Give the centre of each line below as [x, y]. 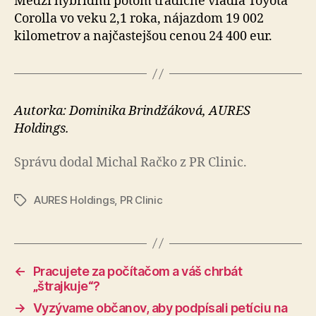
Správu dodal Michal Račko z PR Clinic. [130, 162]
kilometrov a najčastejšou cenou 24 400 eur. [143, 36]
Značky [32, 200]
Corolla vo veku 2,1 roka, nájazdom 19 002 [139, 19]
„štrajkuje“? [66, 286]
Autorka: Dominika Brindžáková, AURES [132, 111]
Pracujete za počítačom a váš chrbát [138, 271]
